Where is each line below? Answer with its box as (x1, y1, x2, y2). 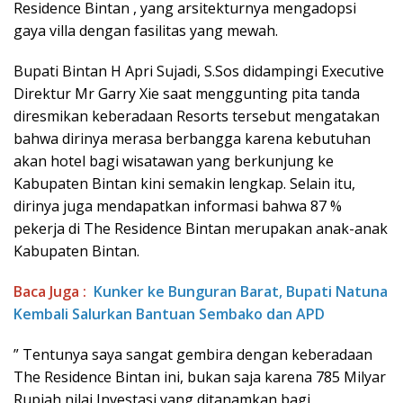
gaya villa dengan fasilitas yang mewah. (13, 21, 278, 40)
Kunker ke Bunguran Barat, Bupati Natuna (94, 282, 388, 301)
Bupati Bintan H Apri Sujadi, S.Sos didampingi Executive (13, 61, 384, 81)
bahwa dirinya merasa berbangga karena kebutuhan (13, 129, 371, 148)
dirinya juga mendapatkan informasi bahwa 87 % (13, 196, 342, 216)
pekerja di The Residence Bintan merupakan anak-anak (13, 219, 388, 238)
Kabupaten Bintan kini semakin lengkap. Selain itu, (13, 174, 355, 193)
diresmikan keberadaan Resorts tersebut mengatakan (13, 106, 380, 126)
